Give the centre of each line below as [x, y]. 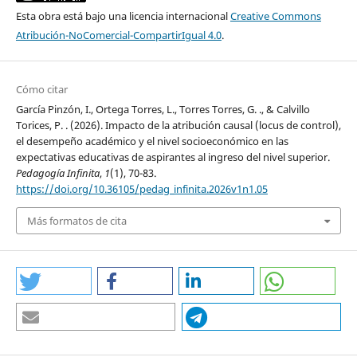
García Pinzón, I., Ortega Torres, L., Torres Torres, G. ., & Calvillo [163, 109]
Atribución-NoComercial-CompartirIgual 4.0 [118, 35]
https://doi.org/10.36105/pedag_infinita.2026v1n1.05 [141, 188]
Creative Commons [275, 16]
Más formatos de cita [76, 221]
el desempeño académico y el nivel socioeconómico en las [152, 141]
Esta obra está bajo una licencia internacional [123, 16]
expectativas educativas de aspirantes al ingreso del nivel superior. [173, 157]
